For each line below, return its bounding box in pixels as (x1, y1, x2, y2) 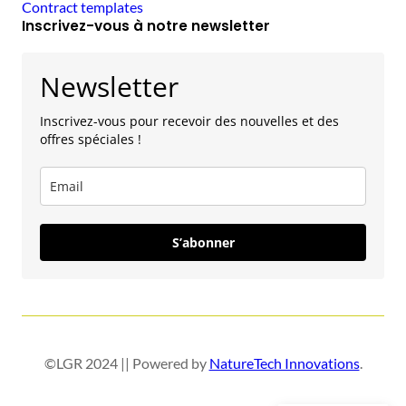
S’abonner (171, 233, 235, 251)
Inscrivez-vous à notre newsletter (22, 15, 270, 35)
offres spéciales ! (40, 130, 141, 148)
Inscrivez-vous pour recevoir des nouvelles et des (40, 111, 339, 130)
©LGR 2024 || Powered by (43, 353, 209, 372)
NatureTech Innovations (208, 353, 360, 372)
